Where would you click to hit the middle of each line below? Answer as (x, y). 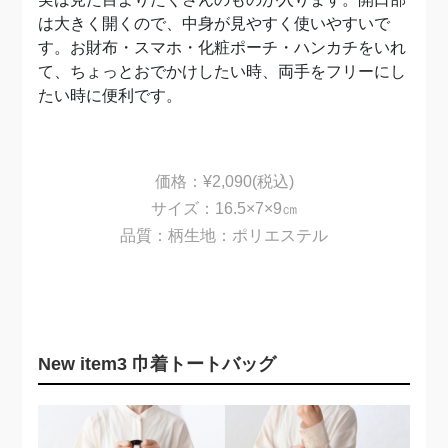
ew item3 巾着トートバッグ (164, 364)
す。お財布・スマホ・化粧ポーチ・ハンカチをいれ (222, 48)
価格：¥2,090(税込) (224, 182)
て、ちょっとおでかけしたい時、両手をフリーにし (222, 72)
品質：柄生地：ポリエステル (224, 236)
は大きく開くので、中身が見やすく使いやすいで (214, 24)
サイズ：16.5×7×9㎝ (224, 209)
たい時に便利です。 (110, 96)
